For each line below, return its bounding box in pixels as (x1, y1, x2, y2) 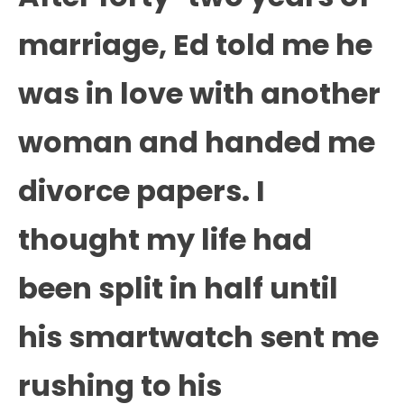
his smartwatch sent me (18, 316, 379, 357)
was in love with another (18, 72, 381, 114)
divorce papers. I (18, 170, 265, 211)
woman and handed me (18, 121, 375, 162)
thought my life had (18, 218, 312, 260)
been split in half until (18, 267, 338, 308)
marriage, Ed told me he (18, 23, 372, 65)
